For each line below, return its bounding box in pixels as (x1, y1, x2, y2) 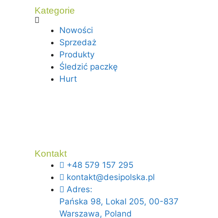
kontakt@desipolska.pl (66, 172, 155, 182)
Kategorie (34, 5, 75, 16)
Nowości (59, 25, 93, 35)
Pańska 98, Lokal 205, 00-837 (59, 197, 179, 207)
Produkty (59, 49, 94, 59)
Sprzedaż (59, 37, 96, 47)
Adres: (66, 184, 92, 195)
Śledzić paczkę (59, 61, 118, 72)
